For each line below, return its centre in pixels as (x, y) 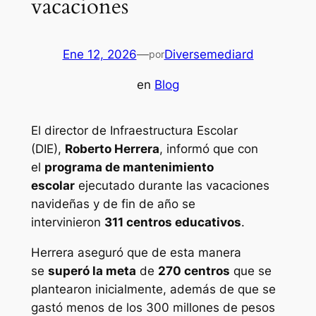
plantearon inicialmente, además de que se (153, 290)
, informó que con (208, 149)
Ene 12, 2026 (99, 55)
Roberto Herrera (112, 149)
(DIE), (48, 149)
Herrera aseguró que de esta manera (136, 253)
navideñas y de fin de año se (113, 204)
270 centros (194, 271)
